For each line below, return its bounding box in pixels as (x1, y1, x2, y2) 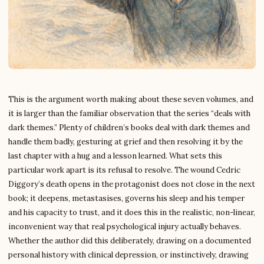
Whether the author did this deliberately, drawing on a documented (8, 236, 251, 246)
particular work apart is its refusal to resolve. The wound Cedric (8, 165, 240, 175)
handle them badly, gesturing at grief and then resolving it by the (8, 137, 243, 147)
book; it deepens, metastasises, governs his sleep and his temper (8, 193, 245, 203)
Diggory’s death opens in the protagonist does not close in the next (8, 179, 255, 189)
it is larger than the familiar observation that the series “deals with (8, 108, 250, 118)
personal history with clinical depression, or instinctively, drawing (8, 250, 249, 260)
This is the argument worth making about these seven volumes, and (8, 94, 253, 104)
